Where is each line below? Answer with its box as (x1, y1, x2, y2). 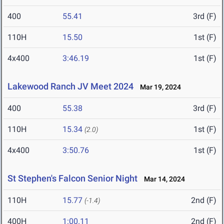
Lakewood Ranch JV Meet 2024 (7, 81, 133, 92)
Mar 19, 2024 (135, 83, 181, 91)
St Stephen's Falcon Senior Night (7, 173, 137, 184)
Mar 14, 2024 (139, 175, 185, 183)
